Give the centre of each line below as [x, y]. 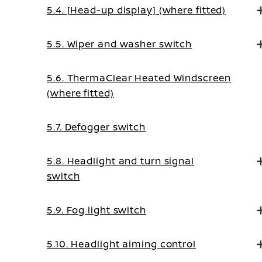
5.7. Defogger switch [96, 127]
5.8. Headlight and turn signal [120, 161]
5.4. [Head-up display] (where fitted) [137, 10]
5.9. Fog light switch [96, 210]
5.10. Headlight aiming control [121, 244]
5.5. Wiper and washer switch [120, 44]
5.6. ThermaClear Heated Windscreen [139, 78]
